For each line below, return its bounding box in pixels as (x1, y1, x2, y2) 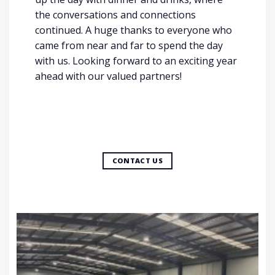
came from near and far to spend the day (35, 38, 223, 52)
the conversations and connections (35, 7, 196, 21)
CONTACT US (112, 155, 163, 165)
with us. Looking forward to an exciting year (35, 53, 237, 68)
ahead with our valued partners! (35, 69, 182, 83)
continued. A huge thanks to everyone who (35, 23, 232, 37)
